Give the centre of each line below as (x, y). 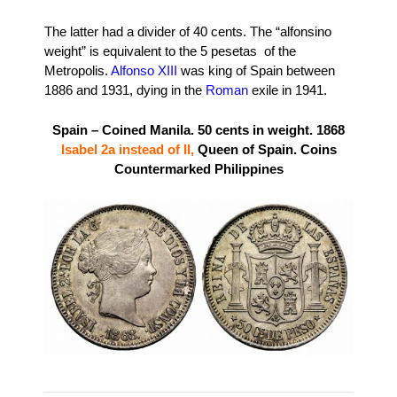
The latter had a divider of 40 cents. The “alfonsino (188, 32)
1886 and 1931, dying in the (125, 90)
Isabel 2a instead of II (125, 149)
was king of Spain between (256, 71)
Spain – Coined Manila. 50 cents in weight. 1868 (198, 129)
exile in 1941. (288, 90)
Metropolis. (78, 71)
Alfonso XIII (144, 71)
